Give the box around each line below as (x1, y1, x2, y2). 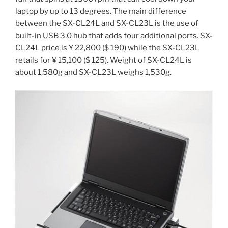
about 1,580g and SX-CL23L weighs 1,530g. (15, 67, 172, 77)
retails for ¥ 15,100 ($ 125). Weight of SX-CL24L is (15, 55, 192, 65)
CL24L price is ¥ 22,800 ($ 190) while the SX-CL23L (15, 43, 199, 52)
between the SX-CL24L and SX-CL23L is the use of (15, 18, 198, 28)
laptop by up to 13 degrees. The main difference (15, 6, 186, 16)
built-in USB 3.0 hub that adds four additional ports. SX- (15, 31, 213, 40)
